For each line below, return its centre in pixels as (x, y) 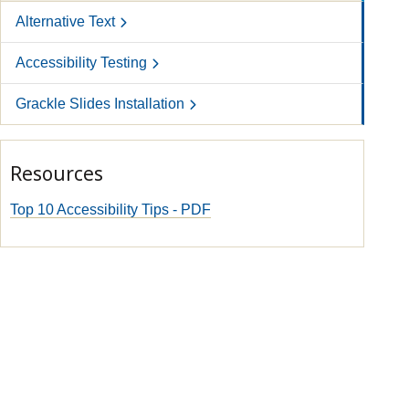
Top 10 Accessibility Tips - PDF (110, 209)
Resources (56, 173)
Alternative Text (65, 21)
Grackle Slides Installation (100, 104)
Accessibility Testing (81, 63)
